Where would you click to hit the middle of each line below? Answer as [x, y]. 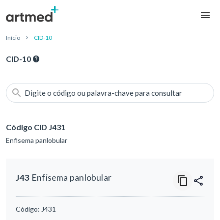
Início [13, 38]
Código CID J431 [36, 127]
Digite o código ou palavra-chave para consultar [103, 93]
